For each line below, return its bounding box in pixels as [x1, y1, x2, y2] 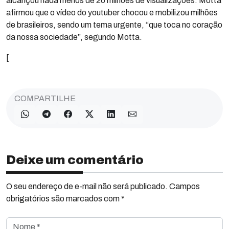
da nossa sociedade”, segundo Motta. [6, 33, 142, 41]
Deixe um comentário [6, 153, 144, 167]
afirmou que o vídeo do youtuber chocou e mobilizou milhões [6, 8, 218, 17]
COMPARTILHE [14, 94, 76, 103]
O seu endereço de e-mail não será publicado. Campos [6, 182, 200, 191]
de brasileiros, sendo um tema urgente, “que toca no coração [6, 20, 222, 29]
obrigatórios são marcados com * [6, 194, 125, 203]
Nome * [6, 218, 33, 227]
